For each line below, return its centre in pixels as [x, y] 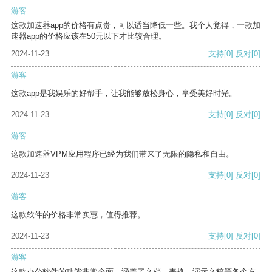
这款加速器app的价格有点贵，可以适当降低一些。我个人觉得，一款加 [136, 25]
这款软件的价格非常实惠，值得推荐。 [78, 215]
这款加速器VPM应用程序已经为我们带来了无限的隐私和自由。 [122, 154]
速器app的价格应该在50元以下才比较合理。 [89, 36]
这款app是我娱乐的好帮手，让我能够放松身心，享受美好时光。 [124, 93]
